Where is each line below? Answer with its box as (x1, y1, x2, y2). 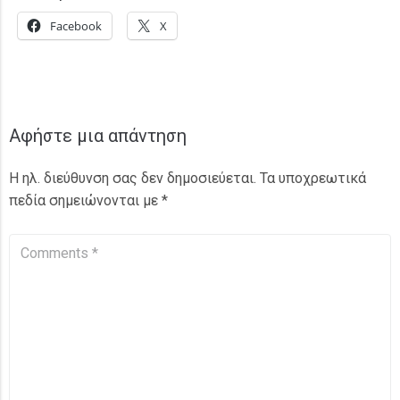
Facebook (50, 18, 102, 35)
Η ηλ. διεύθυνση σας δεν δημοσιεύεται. (9, 170, 256, 187)
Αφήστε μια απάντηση (9, 125, 187, 147)
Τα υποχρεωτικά (260, 170, 366, 187)
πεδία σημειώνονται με (9, 192, 162, 210)
